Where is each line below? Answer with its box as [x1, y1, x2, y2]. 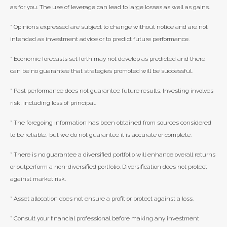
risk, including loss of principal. [10, 99, 96, 106]
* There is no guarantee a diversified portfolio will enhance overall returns [10, 151, 215, 158]
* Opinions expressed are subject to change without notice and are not [10, 23, 208, 30]
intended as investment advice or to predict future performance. [10, 35, 190, 43]
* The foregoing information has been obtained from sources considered [10, 119, 211, 126]
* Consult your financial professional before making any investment [10, 215, 199, 222]
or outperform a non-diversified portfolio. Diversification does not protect [10, 163, 207, 170]
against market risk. [10, 175, 66, 182]
